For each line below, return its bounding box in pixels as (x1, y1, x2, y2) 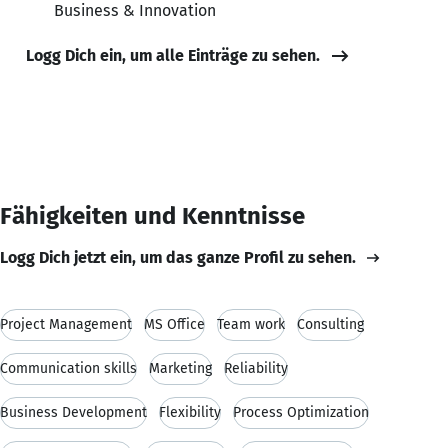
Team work (217, 315, 285, 333)
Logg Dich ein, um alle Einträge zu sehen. (26, 45, 320, 65)
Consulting (297, 315, 364, 333)
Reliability (224, 359, 288, 377)
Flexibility (159, 403, 221, 421)
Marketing (149, 359, 212, 377)
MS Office (144, 315, 205, 333)
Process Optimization (233, 403, 369, 421)
